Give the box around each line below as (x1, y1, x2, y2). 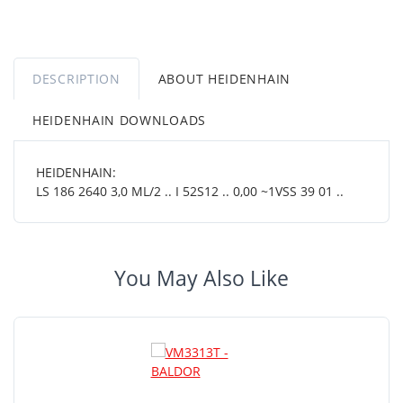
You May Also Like (114, 264, 289, 292)
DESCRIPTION (32, 69, 121, 87)
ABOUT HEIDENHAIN (157, 69, 291, 87)
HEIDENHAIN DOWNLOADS (32, 111, 206, 129)
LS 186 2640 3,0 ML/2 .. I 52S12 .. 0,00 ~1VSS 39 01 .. (36, 182, 344, 200)
